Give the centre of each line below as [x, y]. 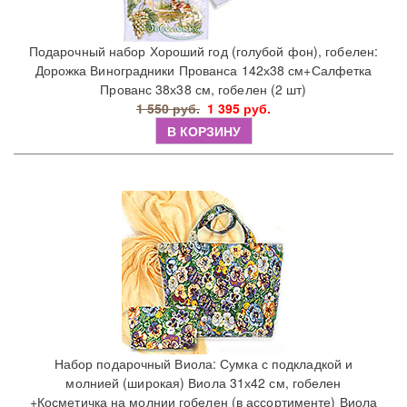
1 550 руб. [168, 109]
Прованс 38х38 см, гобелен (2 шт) [203, 89]
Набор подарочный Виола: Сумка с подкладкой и [203, 364]
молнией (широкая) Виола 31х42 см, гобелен [203, 383]
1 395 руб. [239, 109]
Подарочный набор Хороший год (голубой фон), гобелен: [203, 51]
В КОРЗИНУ [203, 131]
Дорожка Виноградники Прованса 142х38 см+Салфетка [203, 70]
